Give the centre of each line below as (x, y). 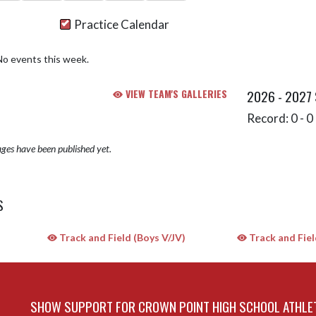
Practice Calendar (122, 24)
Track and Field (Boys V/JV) (121, 237)
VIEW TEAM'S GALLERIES (175, 93)
